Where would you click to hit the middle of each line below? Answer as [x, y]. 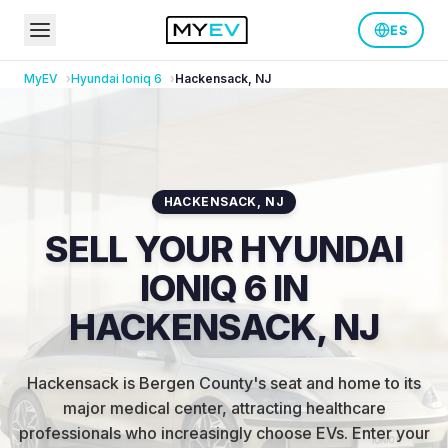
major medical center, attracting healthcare [224, 408]
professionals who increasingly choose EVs [181, 433]
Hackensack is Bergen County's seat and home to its [224, 383]
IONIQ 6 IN [224, 288]
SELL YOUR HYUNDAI [224, 249]
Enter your [390, 433]
